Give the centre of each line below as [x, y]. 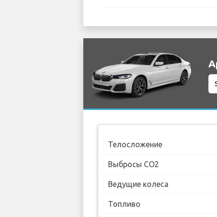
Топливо [124, 204]
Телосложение [135, 145]
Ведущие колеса [138, 184]
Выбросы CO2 [133, 164]
